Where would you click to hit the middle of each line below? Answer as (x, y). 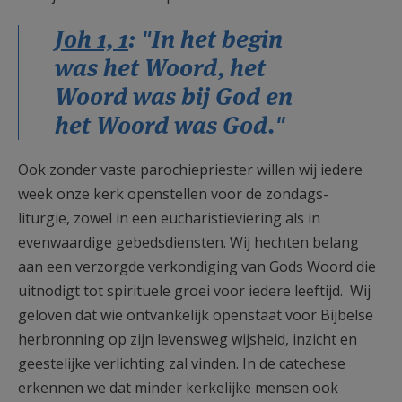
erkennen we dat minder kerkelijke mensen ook (178, 388)
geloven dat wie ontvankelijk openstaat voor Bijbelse (196, 315)
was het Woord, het (160, 68)
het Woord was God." (170, 125)
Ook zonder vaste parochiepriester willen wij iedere (190, 170)
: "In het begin (205, 39)
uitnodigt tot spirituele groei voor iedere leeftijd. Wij (194, 291)
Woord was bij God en (174, 96)
